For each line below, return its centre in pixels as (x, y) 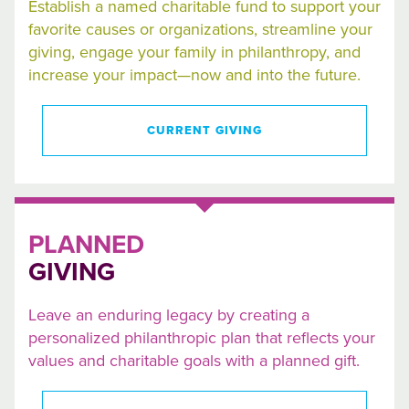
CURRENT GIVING (204, 131)
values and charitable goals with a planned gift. (199, 361)
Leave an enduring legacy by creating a (169, 315)
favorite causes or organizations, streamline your (200, 29)
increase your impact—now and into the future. (197, 75)
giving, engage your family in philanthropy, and (194, 52)
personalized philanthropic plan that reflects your (202, 338)
